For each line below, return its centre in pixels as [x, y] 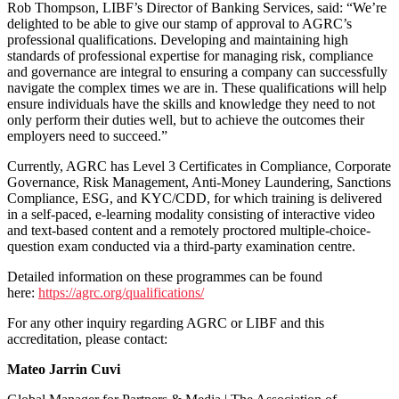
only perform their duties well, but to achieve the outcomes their [186, 119]
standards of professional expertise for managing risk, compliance [190, 55]
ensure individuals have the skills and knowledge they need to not [191, 103]
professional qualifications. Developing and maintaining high [178, 39]
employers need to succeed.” [87, 135]
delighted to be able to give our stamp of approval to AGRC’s [179, 23]
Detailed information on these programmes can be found [165, 276]
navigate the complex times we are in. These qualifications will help [197, 87]
